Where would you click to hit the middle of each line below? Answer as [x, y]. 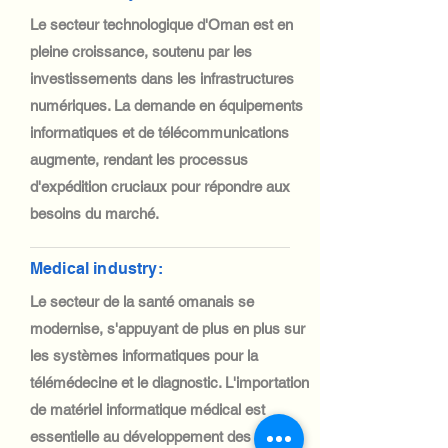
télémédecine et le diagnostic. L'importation [169, 382]
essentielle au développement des [140, 436]
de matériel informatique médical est [147, 409]
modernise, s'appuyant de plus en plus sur [167, 328]
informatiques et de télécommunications [159, 132]
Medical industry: [96, 268]
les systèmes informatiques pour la [144, 355]
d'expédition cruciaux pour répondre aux [160, 186]
